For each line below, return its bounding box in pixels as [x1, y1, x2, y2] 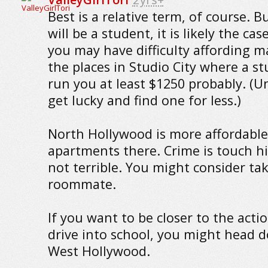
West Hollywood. [47, 242, 150, 260]
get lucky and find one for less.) [47, 92, 241, 109]
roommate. [47, 175, 116, 193]
